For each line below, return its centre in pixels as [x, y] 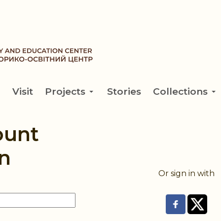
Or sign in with [186, 173]
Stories [124, 92]
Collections [180, 92]
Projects [65, 92]
